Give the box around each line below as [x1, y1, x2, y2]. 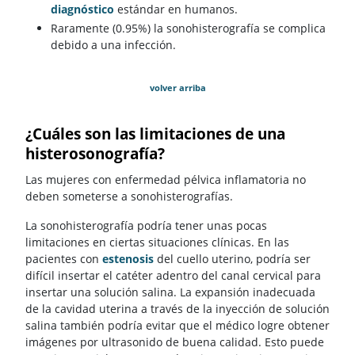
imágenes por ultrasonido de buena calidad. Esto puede [25, 334, 324, 349]
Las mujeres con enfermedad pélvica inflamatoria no [25, 171, 306, 187]
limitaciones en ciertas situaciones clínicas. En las [25, 234, 289, 250]
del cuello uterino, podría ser [154, 250, 311, 266]
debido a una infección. [51, 36, 176, 52]
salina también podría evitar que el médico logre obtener [25, 317, 330, 333]
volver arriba [149, 81, 206, 94]
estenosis [102, 250, 154, 266]
